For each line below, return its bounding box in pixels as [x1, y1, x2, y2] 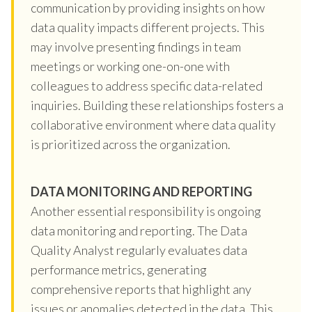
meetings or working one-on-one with [31, 58, 230, 74]
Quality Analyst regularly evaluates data [31, 242, 247, 258]
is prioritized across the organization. [31, 136, 231, 152]
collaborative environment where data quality [31, 116, 276, 132]
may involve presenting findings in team [31, 38, 241, 54]
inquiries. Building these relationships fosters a [31, 97, 283, 113]
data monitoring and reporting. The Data [31, 222, 247, 238]
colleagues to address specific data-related [31, 77, 263, 93]
